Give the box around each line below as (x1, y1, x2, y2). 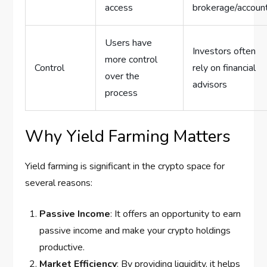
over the (105, 70, 140, 83)
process (105, 86, 138, 100)
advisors (193, 78, 228, 92)
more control (105, 53, 158, 67)
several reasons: (25, 176, 93, 190)
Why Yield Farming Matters (25, 125, 231, 148)
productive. (39, 241, 85, 254)
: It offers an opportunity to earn (110, 207, 241, 221)
